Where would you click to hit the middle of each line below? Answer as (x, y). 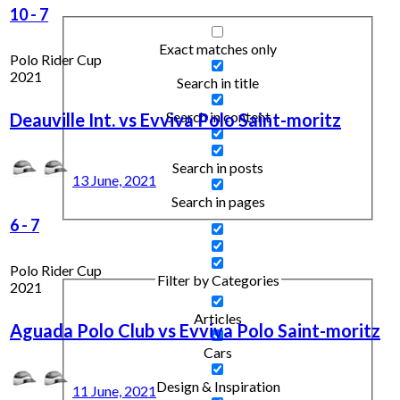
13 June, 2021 (114, 179)
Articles (218, 319)
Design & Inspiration (218, 387)
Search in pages (218, 201)
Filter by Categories (218, 279)
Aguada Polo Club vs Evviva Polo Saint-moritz (195, 330)
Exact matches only (218, 48)
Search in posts (218, 167)
